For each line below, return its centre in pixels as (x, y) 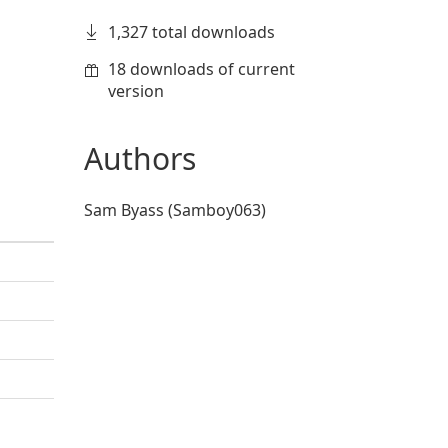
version (135, 91)
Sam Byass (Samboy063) (174, 210)
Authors (139, 158)
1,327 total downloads (191, 32)
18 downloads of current (201, 69)
